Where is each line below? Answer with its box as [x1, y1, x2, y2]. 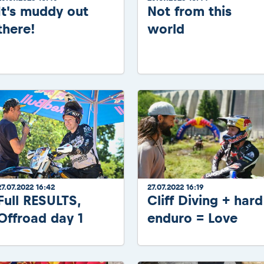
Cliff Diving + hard [147, 192, 263, 208]
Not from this [147, 4, 232, 19]
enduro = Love [147, 210, 237, 226]
